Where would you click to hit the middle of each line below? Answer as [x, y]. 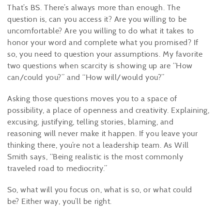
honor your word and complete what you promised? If [103, 42]
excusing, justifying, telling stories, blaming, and [91, 122]
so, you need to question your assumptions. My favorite [105, 54]
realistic [88, 157]
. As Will [174, 145]
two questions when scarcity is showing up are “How [100, 66]
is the [113, 157]
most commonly [154, 157]
